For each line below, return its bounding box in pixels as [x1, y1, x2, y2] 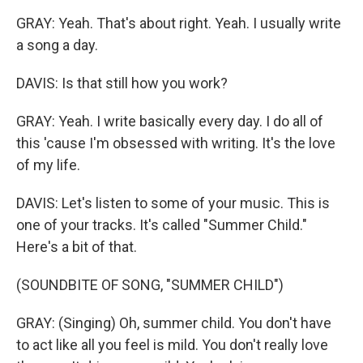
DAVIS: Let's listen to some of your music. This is [16, 194, 330, 211]
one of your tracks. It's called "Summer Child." [16, 216, 307, 233]
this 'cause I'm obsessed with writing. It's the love [16, 135, 335, 152]
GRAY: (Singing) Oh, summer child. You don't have [16, 314, 331, 331]
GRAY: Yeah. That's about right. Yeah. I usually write [16, 15, 341, 32]
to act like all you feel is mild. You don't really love [16, 336, 328, 353]
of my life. [16, 156, 80, 173]
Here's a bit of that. [16, 238, 137, 255]
